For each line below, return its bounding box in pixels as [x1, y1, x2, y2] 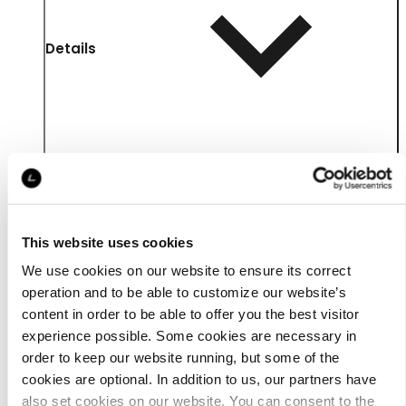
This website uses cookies [21, 234, 193, 250]
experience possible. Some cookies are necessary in [21, 327, 356, 343]
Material [45, 343, 105, 363]
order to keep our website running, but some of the [21, 349, 339, 365]
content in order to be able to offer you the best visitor [21, 305, 359, 322]
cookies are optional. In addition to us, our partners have [21, 371, 376, 387]
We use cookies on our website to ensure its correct [21, 262, 351, 278]
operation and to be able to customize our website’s [21, 284, 346, 300]
